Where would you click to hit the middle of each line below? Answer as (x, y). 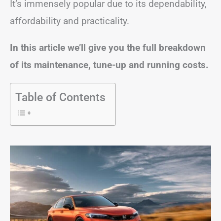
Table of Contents (60, 97)
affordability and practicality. (70, 21)
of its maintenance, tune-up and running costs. (109, 65)
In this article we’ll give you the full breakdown (108, 47)
